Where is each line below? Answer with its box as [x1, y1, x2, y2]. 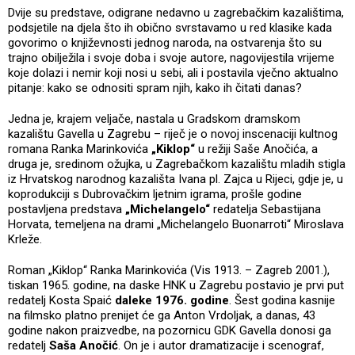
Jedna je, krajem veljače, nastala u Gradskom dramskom [8, 111, 300, 126]
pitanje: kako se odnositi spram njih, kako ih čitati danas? [8, 80, 305, 95]
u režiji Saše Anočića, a [195, 141, 318, 156]
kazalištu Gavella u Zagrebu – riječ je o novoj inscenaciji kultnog [8, 126, 338, 141]
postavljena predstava [8, 201, 122, 216]
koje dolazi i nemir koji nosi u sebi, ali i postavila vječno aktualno [8, 65, 338, 80]
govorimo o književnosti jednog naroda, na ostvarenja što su [8, 35, 322, 50]
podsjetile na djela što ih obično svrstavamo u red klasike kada [8, 20, 332, 35]
